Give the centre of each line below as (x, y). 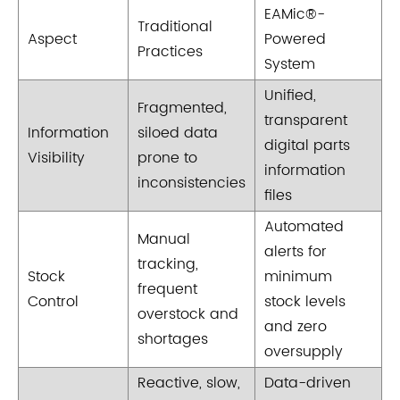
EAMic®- (295, 14)
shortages (173, 339)
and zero (296, 326)
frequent (167, 289)
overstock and (188, 314)
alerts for (296, 251)
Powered (295, 39)
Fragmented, (182, 108)
